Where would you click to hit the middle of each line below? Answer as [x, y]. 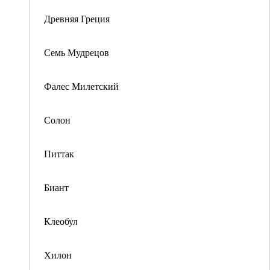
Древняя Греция [77, 18]
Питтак [59, 153]
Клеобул [61, 221]
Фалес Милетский [81, 86]
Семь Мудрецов [77, 52]
